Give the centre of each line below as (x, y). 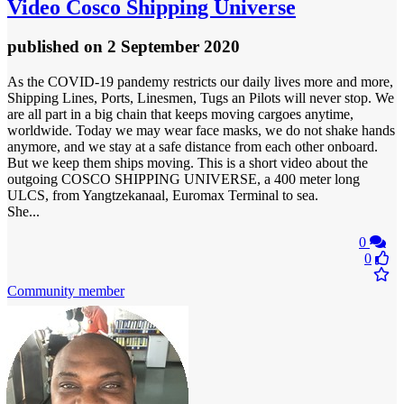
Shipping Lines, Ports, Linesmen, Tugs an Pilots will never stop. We (201, 98)
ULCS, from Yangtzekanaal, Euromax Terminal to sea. (163, 196)
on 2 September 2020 (162, 47)
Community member (66, 291)
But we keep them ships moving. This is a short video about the (188, 163)
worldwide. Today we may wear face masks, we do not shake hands (201, 131)
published (46, 47)
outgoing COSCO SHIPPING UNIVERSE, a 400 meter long (184, 179)
